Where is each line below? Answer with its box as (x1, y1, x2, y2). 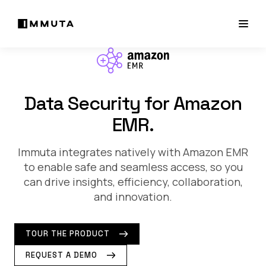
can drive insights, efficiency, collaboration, (23, 175, 243, 189)
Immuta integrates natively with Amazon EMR (18, 145, 248, 159)
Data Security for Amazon (24, 91, 242, 115)
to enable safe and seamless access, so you (23, 160, 243, 174)
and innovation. (94, 189, 172, 204)
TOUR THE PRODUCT (26, 229, 110, 239)
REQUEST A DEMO (26, 250, 97, 260)
